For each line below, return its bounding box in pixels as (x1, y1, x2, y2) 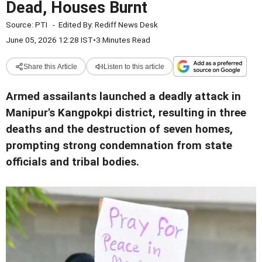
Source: (6, 20, 35, 29)
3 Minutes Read (96, 35, 150, 44)
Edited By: (58, 20, 95, 29)
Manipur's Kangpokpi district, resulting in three (6, 106, 246, 119)
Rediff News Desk (95, 20, 158, 29)
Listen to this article (103, 62, 164, 71)
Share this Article (23, 62, 77, 71)
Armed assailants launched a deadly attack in (6, 90, 241, 103)
